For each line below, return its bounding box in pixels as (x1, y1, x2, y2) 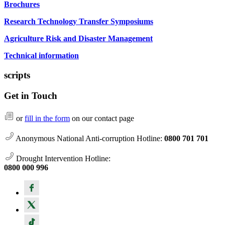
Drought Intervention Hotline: (14, 154, 110, 163)
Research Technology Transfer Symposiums (4, 17, 153, 26)
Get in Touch (4, 90, 57, 101)
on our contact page (70, 114, 134, 123)
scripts (4, 70, 30, 81)
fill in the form (25, 114, 70, 123)
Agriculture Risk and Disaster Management (4, 34, 153, 43)
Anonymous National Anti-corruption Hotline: (14, 134, 164, 143)
